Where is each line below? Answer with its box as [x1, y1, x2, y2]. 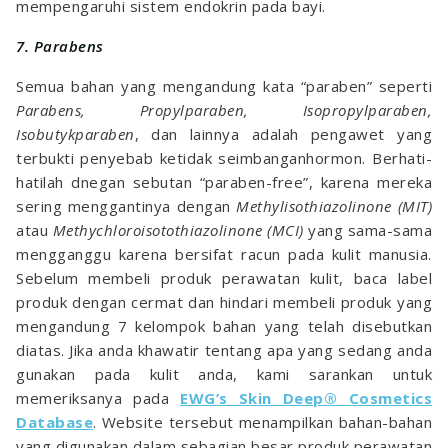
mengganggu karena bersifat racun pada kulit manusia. [16, 244, 432, 265]
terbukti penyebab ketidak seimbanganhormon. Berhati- [16, 148, 432, 169]
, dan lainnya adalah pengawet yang [134, 124, 432, 145]
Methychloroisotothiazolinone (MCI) [52, 220, 304, 241]
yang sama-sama [303, 220, 432, 241]
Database [16, 412, 93, 433]
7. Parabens [16, 36, 104, 57]
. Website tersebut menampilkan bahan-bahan [93, 412, 432, 433]
